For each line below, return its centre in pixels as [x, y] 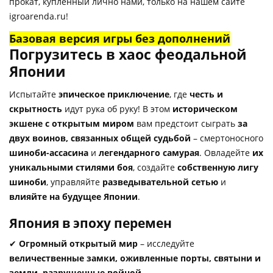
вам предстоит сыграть [186, 123]
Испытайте [34, 94]
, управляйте [74, 182]
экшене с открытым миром [72, 123]
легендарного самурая [149, 152]
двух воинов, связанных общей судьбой [100, 138]
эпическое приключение [114, 94]
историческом [205, 108]
